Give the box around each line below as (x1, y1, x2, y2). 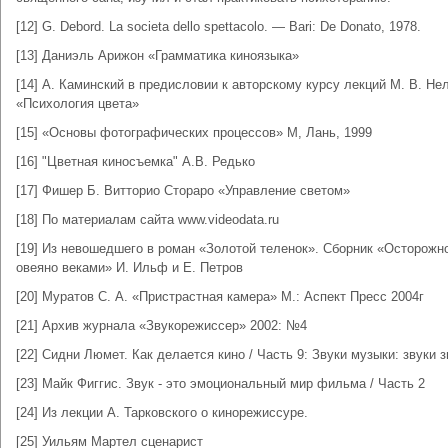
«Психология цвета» (16, 96, 139, 111)
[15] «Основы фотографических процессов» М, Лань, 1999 (16, 125, 372, 140)
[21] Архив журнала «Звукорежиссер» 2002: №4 (16, 318, 307, 333)
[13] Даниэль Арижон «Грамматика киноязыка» (16, 48, 299, 63)
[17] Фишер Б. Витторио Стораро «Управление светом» (16, 183, 350, 198)
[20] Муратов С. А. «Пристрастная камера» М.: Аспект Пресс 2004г (16, 289, 424, 304)
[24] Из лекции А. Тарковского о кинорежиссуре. (16, 405, 308, 420)
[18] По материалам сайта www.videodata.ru (16, 212, 279, 227)
